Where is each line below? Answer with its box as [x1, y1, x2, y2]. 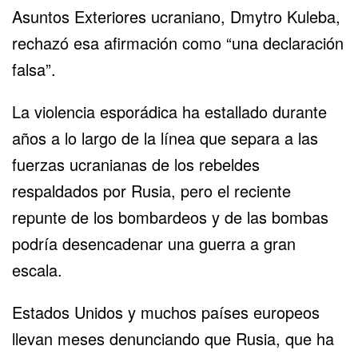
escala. [12, 257, 62, 281]
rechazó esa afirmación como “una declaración [12, 30, 344, 54]
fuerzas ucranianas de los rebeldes [12, 152, 260, 176]
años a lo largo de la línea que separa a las [12, 125, 318, 149]
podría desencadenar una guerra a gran [12, 231, 296, 255]
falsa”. [12, 57, 56, 81]
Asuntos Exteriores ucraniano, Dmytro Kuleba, [12, 4, 340, 28]
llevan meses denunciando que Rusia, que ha [12, 326, 334, 350]
